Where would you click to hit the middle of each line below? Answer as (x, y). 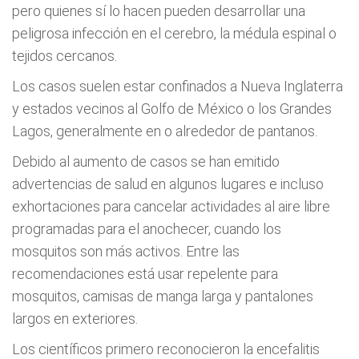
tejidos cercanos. (65, 56)
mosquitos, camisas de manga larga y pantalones (163, 296)
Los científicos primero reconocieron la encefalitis (166, 349)
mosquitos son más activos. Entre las (126, 251)
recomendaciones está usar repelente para (145, 274)
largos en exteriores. (75, 319)
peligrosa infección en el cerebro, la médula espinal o (174, 33)
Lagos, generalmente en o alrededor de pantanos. (165, 131)
